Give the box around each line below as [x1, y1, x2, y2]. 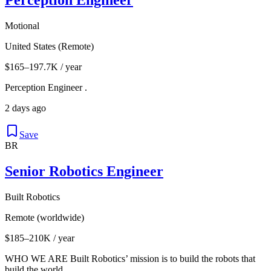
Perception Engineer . [5, 82, 87, 93]
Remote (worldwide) [5, 212, 84, 223]
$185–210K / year [5, 232, 74, 243]
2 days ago [5, 102, 46, 113]
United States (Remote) [5, 41, 94, 51]
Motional [5, 20, 39, 31]
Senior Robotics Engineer [5, 163, 163, 179]
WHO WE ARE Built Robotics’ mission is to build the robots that [5, 253, 255, 264]
